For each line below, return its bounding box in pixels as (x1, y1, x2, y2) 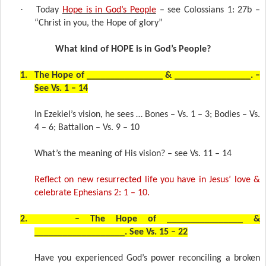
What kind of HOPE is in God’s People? (55, 45, 211, 54)
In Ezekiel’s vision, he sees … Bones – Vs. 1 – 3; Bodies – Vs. (34, 110, 260, 119)
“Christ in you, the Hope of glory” (34, 18, 163, 28)
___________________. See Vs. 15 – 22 (34, 227, 188, 237)
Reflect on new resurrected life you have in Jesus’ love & (34, 175, 260, 185)
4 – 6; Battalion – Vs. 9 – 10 (34, 123, 140, 132)
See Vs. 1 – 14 (34, 84, 88, 93)
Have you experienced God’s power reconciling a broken (34, 254, 260, 263)
